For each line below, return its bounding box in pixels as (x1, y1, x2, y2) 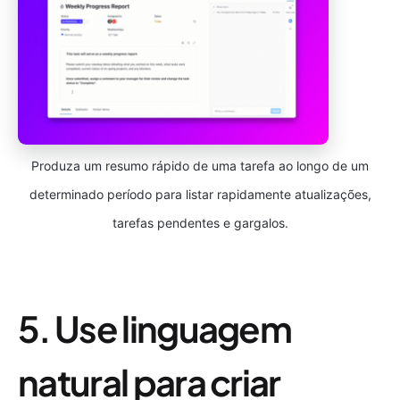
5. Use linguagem (18, 304, 292, 351)
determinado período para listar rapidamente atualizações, (29, 186, 371, 202)
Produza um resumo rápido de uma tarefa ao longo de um (31, 157, 369, 173)
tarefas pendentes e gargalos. (112, 214, 288, 230)
